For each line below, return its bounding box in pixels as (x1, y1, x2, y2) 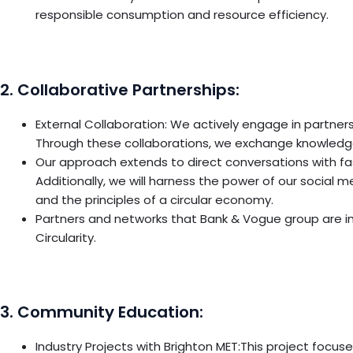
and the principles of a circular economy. (35, 191, 277, 208)
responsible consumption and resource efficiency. (35, 6, 329, 23)
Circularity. (35, 229, 96, 246)
